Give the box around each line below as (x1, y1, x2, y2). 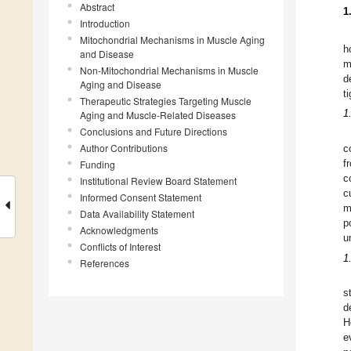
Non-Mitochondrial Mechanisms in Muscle (80, 63, 259, 78)
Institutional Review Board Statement (80, 174, 237, 188)
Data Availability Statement (80, 207, 194, 221)
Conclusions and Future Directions (80, 125, 227, 139)
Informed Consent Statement (80, 190, 201, 204)
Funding (80, 157, 115, 172)
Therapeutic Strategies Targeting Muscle (80, 94, 251, 108)
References (80, 256, 129, 270)
